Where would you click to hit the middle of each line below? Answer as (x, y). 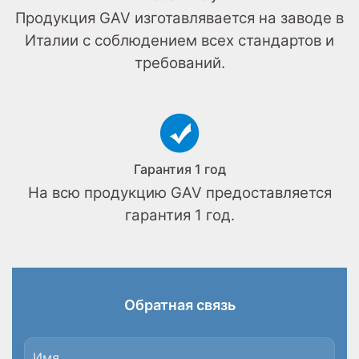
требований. (179, 63)
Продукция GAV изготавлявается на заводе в (179, 18)
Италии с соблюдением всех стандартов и (179, 41)
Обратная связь (179, 305)
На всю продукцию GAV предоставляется (179, 192)
